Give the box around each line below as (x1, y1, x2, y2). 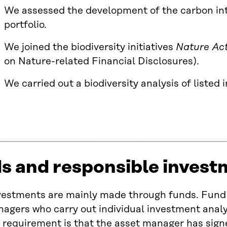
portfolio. (4, 19, 47, 30)
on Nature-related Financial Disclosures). (4, 56, 199, 67)
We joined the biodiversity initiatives (4, 42, 176, 53)
